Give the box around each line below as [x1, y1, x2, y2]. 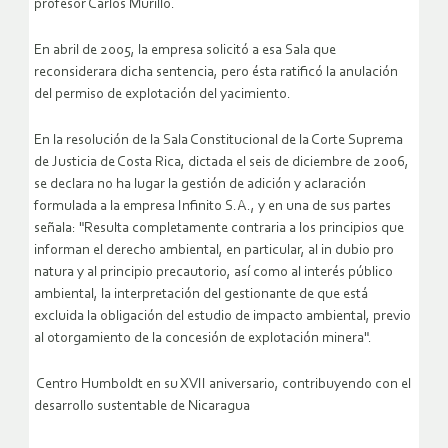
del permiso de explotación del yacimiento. [34, 87, 291, 103]
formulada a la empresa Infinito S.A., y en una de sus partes [34, 199, 391, 215]
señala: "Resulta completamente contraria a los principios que [34, 221, 404, 237]
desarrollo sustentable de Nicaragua [34, 399, 250, 415]
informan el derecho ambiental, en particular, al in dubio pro [34, 243, 394, 259]
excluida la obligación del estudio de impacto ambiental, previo [34, 309, 411, 325]
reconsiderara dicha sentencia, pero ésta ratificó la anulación [34, 65, 398, 81]
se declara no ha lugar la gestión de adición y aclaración [34, 177, 366, 193]
